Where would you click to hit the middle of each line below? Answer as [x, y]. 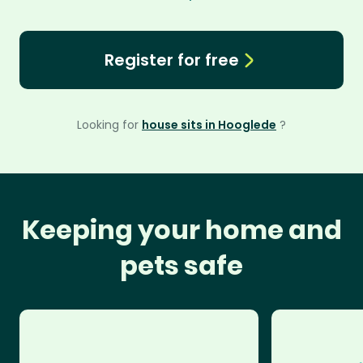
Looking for [109, 125]
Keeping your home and [181, 230]
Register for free [171, 60]
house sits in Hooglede [209, 125]
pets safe [181, 265]
